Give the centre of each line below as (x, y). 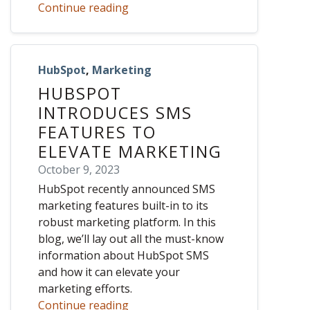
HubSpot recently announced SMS (127, 189)
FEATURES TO (97, 133)
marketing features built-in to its (123, 206)
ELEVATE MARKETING (130, 152)
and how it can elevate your (109, 272)
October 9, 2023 (79, 170)
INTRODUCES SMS (115, 113)
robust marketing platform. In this (127, 222)
